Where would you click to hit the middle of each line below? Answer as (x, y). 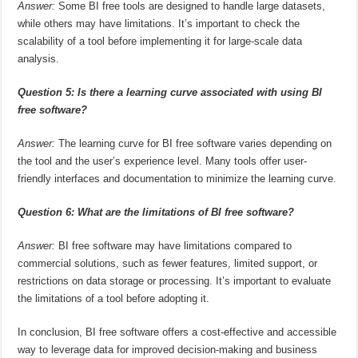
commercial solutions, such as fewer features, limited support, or (168, 263)
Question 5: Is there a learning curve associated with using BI (170, 92)
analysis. (39, 58)
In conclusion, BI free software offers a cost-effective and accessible (177, 332)
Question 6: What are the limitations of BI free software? (156, 212)
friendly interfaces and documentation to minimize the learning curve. (177, 178)
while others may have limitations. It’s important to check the (159, 23)
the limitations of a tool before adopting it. (114, 298)
